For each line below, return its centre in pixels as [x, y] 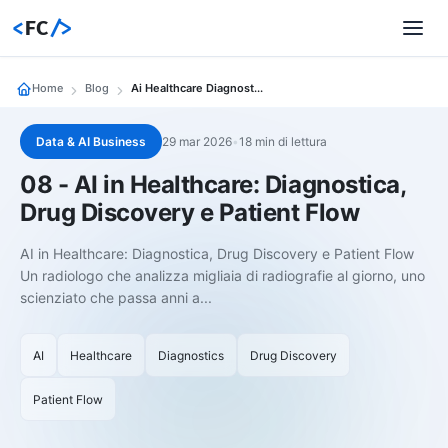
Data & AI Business [91, 141]
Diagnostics [191, 355]
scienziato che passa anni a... [116, 297]
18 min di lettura [283, 141]
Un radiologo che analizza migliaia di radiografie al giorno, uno [222, 275]
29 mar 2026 [197, 141]
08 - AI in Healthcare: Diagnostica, [213, 184]
